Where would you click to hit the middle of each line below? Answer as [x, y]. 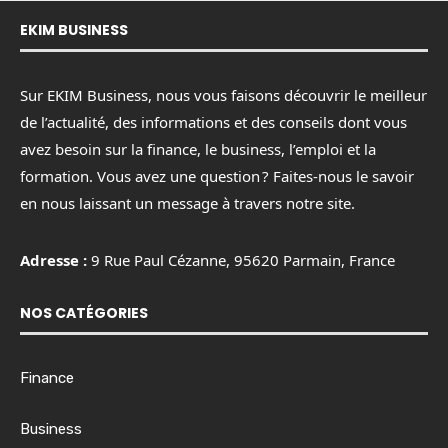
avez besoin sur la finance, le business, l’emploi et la [198, 148]
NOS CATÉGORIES [84, 312]
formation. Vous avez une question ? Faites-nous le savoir [217, 175]
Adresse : [55, 259]
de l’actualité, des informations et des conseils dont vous [213, 121]
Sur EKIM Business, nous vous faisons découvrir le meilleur [223, 94]
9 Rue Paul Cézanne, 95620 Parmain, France [243, 259]
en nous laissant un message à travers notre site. [187, 202]
